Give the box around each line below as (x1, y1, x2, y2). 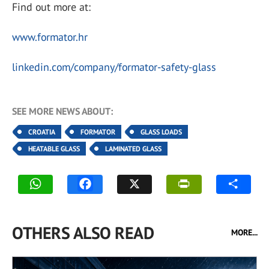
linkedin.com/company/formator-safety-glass (12, 60, 216, 74)
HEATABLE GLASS (28, 144, 80, 154)
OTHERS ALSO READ (12, 222, 154, 244)
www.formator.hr (12, 30, 88, 44)
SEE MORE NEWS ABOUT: (12, 105, 113, 118)
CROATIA (28, 127, 55, 137)
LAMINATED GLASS (105, 144, 162, 154)
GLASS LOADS (141, 127, 182, 137)
